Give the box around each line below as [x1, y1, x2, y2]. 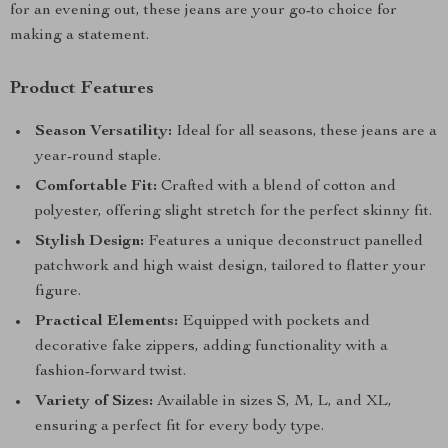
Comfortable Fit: [35, 179, 157, 195]
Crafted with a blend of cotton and [157, 179, 396, 195]
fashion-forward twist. [35, 364, 186, 380]
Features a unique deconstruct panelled [144, 234, 423, 250]
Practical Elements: [35, 314, 178, 330]
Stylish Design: [35, 234, 144, 250]
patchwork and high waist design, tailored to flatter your [35, 259, 426, 275]
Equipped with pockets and [178, 314, 370, 330]
